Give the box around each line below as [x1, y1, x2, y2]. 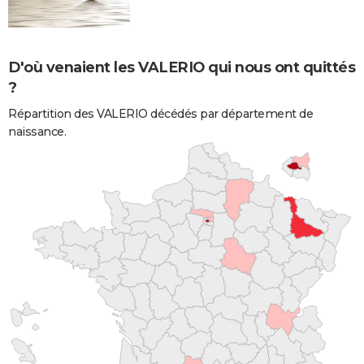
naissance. [8, 123, 66, 139]
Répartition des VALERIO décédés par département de [8, 106, 313, 121]
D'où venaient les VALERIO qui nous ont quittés [8, 58, 355, 76]
